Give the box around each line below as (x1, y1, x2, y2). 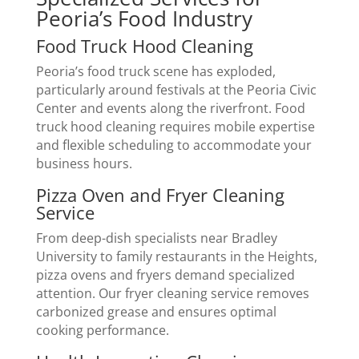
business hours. (35, 155, 132, 173)
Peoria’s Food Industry (35, 4, 252, 34)
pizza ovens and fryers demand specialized (35, 266, 295, 284)
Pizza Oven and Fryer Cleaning (35, 183, 284, 208)
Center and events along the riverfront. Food (35, 99, 305, 118)
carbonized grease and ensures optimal (35, 303, 276, 321)
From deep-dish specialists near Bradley (35, 229, 277, 248)
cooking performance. (35, 321, 169, 340)
